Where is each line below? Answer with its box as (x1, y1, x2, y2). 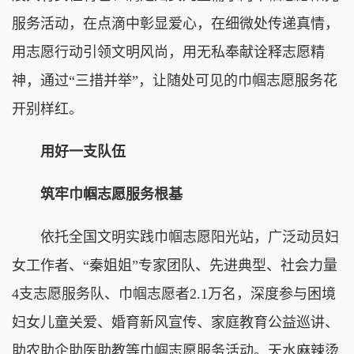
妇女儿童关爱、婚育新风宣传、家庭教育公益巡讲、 (12, 314, 339, 330)
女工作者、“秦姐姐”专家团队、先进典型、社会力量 (12, 257, 337, 273)
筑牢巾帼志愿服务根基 (12, 186, 183, 202)
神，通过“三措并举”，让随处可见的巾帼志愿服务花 (12, 72, 337, 88)
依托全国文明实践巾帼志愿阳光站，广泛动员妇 (12, 228, 339, 245)
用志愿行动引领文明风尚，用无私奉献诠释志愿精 (12, 43, 325, 60)
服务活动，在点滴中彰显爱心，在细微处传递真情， (12, 15, 339, 32)
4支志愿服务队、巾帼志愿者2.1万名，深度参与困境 (12, 285, 336, 302)
